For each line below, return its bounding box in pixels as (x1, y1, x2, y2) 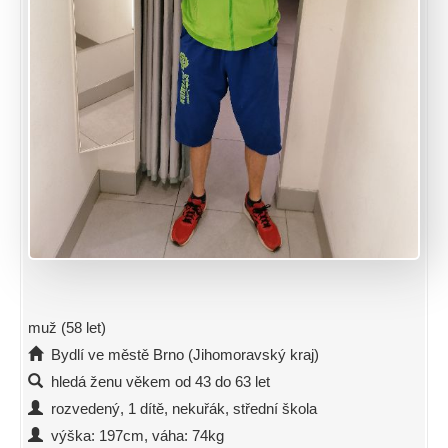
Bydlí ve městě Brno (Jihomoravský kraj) (43, 346, 319, 364)
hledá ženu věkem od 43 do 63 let (43, 373, 270, 391)
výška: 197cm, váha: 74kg (43, 427, 224, 445)
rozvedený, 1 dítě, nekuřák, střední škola (43, 400, 317, 418)
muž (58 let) (28, 319, 106, 337)
